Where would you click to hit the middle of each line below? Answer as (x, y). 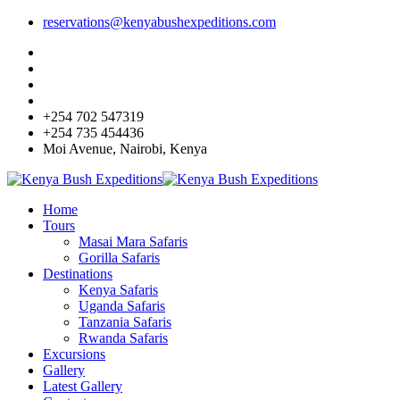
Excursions (74, 354)
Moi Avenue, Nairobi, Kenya (125, 149)
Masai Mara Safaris (133, 242)
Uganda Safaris (122, 306)
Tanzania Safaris (125, 322)
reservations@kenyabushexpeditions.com (159, 22)
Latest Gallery (83, 386)
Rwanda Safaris (123, 338)
